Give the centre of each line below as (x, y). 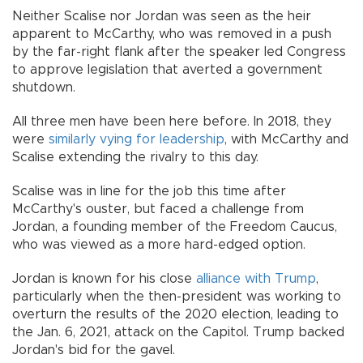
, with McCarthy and (286, 139)
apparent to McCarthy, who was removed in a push (172, 34)
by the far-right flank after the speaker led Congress (179, 51)
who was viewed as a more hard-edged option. (159, 244)
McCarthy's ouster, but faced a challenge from (158, 209)
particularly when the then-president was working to (177, 296)
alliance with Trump (256, 278)
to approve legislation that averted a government (167, 69)
